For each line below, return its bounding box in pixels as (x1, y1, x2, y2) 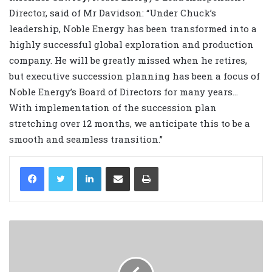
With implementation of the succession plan (9, 101, 217, 114)
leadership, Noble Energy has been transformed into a (9, 22, 257, 35)
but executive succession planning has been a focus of (9, 69, 260, 82)
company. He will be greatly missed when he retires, (9, 53, 247, 66)
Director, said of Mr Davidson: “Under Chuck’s (9, 6, 216, 19)
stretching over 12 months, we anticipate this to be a (9, 117, 250, 129)
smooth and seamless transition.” (9, 132, 163, 145)
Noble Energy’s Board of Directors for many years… (9, 85, 238, 98)
